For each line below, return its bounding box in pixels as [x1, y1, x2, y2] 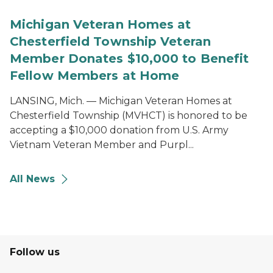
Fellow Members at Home [10, 68, 180, 83]
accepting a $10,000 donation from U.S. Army [10, 124, 229, 136]
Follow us [10, 246, 60, 258]
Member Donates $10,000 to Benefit [10, 51, 249, 66]
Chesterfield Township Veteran [10, 34, 211, 49]
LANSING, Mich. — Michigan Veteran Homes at [10, 95, 232, 107]
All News [10, 173, 55, 185]
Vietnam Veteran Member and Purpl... [10, 139, 194, 151]
